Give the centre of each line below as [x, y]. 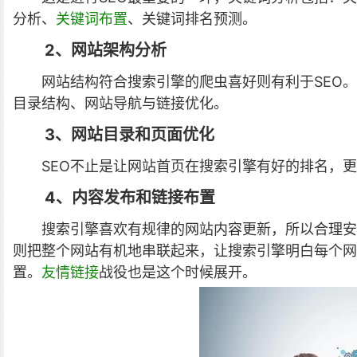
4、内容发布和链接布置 [130, 198]
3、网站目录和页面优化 [129, 135]
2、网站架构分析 [106, 51]
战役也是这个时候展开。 [178, 273]
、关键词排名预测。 [192, 19]
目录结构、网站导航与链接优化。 [120, 104]
